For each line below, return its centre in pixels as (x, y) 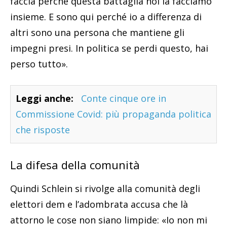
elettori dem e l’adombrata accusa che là (99, 204)
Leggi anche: (45, 99)
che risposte (43, 130)
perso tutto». (39, 64)
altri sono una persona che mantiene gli (97, 33)
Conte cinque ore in (124, 99)
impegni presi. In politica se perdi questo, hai (109, 48)
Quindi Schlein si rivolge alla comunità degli (105, 189)
